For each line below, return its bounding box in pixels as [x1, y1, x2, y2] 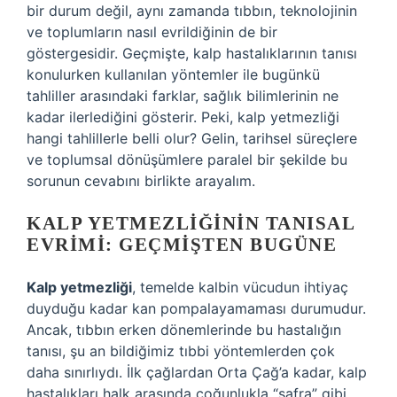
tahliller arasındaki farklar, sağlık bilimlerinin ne [27, 87, 339, 105]
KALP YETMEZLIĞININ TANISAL [27, 213, 354, 234]
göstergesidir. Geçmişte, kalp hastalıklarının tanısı [27, 44, 357, 62]
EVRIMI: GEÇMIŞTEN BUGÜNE [27, 234, 337, 255]
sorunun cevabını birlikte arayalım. [27, 172, 255, 190]
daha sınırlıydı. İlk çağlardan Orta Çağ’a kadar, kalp [27, 363, 367, 381]
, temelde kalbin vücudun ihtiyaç [132, 278, 348, 296]
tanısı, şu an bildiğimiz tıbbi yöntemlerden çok [27, 342, 335, 360]
